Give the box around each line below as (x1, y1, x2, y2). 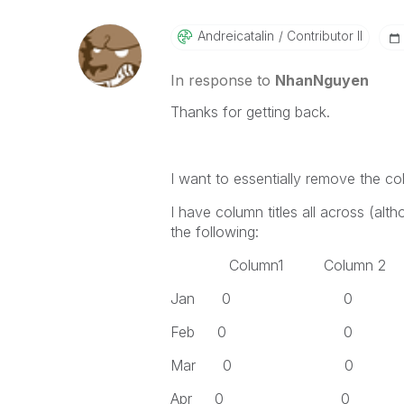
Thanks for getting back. (170, 103, 335, 122)
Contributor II (282, 28, 363, 44)
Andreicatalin (197, 28, 274, 44)
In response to (170, 71, 275, 90)
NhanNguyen (274, 71, 369, 90)
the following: (170, 223, 259, 242)
